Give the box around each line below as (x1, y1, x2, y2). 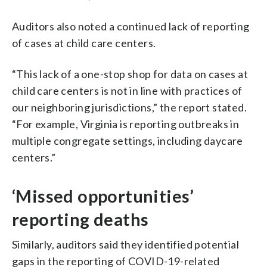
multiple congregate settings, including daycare (12, 133, 243, 147)
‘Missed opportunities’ (12, 185, 194, 206)
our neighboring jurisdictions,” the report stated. (12, 100, 247, 114)
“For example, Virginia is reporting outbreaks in (12, 117, 240, 131)
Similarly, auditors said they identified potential (12, 237, 239, 251)
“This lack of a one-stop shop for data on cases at (12, 67, 248, 80)
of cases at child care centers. (12, 36, 156, 49)
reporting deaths (12, 209, 149, 229)
